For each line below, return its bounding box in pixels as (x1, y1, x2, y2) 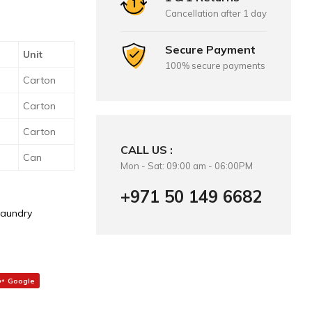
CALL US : (120, 143, 173, 157)
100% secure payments (164, 60, 265, 72)
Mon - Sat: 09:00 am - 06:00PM (120, 160, 253, 172)
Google (8, 276, 36, 286)
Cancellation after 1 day (164, 8, 267, 19)
